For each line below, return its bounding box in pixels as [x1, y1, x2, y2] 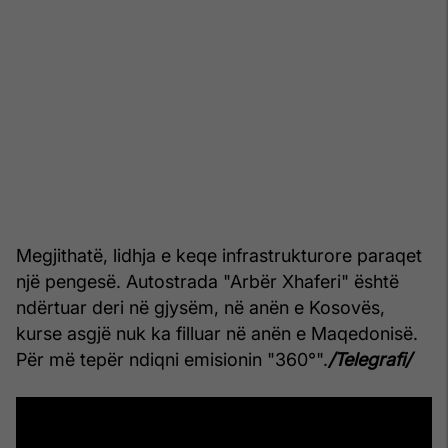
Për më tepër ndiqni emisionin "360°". [16, 348, 328, 370]
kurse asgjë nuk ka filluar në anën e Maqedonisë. [16, 322, 418, 344]
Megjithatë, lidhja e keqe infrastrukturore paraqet [16, 244, 422, 266]
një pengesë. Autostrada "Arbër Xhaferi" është [16, 270, 399, 292]
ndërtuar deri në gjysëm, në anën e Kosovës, [16, 296, 385, 318]
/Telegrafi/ [328, 348, 411, 370]
